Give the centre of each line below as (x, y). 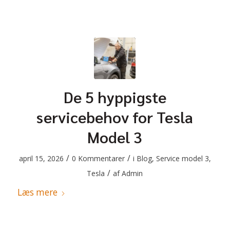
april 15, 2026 (41, 158)
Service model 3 (182, 158)
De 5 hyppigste (115, 97)
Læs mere (37, 192)
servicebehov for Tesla (115, 117)
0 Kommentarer (98, 158)
